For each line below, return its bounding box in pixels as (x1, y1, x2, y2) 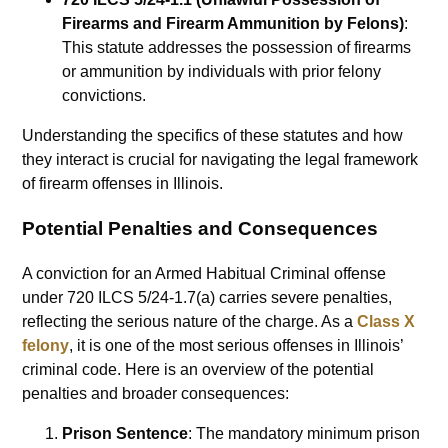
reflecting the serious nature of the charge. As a (22, 312, 358, 330)
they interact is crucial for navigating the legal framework (22, 151, 419, 169)
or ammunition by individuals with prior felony (62, 63, 382, 81)
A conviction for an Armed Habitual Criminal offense (22, 264, 387, 282)
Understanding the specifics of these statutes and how (22, 127, 404, 145)
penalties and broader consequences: (22, 384, 290, 402)
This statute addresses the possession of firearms (62, 39, 412, 57)
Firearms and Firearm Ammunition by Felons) (62, 15, 405, 33)
